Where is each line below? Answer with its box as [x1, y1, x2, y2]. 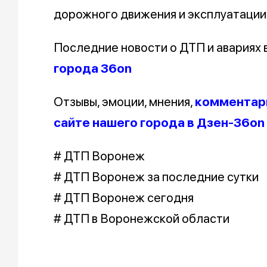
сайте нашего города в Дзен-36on [54, 115, 265, 131]
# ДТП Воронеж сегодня [54, 190, 194, 206]
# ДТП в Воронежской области [54, 211, 229, 226]
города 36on [54, 61, 132, 76]
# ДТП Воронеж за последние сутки [54, 169, 259, 185]
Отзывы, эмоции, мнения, [54, 94, 195, 110]
